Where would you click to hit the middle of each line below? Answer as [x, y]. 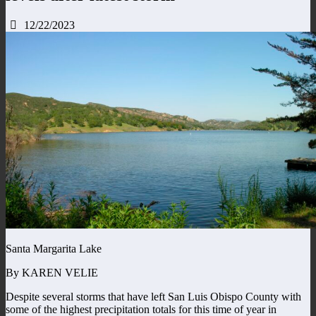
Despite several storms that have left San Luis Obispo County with [153, 296]
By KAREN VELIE [52, 272]
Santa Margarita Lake [54, 248]
